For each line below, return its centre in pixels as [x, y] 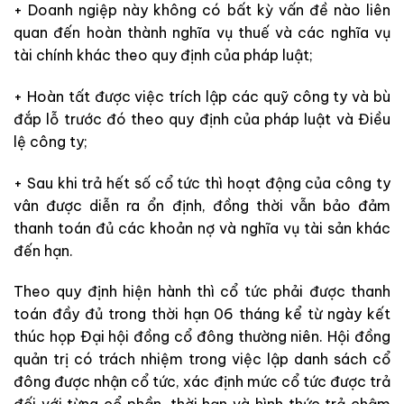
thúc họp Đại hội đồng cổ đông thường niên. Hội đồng [202, 337]
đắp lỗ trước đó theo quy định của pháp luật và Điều [202, 119]
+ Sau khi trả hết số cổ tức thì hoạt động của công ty [202, 183]
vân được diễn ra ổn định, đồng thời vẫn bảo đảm [202, 205]
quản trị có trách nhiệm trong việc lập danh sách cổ [202, 359]
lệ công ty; [50, 141]
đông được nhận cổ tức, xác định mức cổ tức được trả [202, 382]
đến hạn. [43, 250]
